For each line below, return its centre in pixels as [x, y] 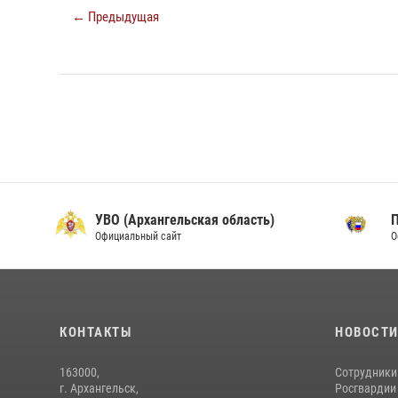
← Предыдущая [115, 17]
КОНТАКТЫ [96, 333]
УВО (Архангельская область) [184, 220]
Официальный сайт [138, 237]
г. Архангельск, [99, 389]
